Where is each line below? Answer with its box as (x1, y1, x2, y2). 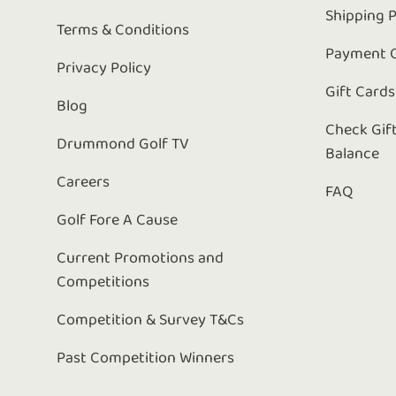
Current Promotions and (57, 249, 224, 267)
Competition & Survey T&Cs (57, 311, 244, 329)
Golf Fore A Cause (57, 211, 178, 229)
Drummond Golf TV (57, 135, 189, 153)
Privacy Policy (57, 59, 151, 77)
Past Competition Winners (57, 349, 234, 367)
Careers (57, 173, 110, 191)
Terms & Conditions (57, 21, 189, 39)
